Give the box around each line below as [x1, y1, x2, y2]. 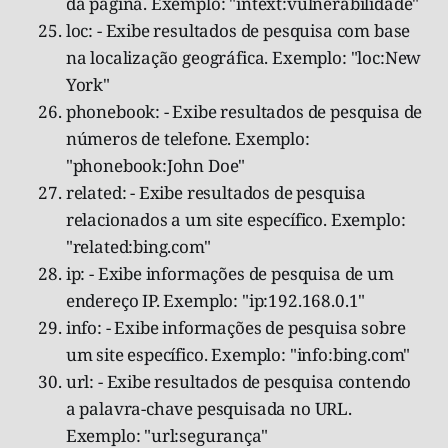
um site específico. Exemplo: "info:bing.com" [65, 342, 411, 366]
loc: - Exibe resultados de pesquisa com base [65, 18, 411, 42]
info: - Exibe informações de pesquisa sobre [65, 315, 406, 339]
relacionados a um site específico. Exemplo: [65, 207, 406, 231]
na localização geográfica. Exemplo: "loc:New [65, 45, 422, 69]
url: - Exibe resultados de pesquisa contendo [65, 369, 412, 393]
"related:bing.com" [65, 234, 211, 258]
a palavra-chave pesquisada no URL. [65, 396, 352, 420]
